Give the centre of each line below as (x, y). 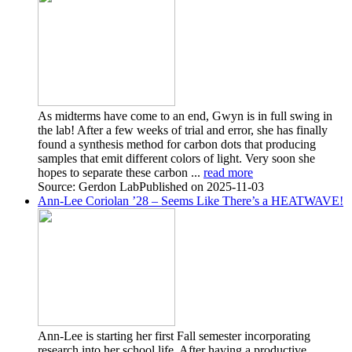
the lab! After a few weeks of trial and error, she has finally (183, 130)
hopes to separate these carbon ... (121, 172)
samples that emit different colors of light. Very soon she (176, 158)
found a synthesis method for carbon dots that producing (177, 144)
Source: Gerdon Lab (88, 186)
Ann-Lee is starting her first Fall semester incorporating (174, 335)
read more (228, 172)
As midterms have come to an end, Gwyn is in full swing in (185, 115)
